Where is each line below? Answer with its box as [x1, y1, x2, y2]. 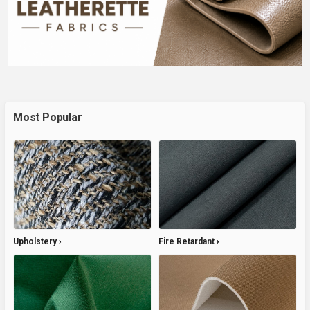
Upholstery [13, 237, 57, 247]
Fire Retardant [158, 237, 215, 247]
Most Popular [13, 111, 82, 125]
